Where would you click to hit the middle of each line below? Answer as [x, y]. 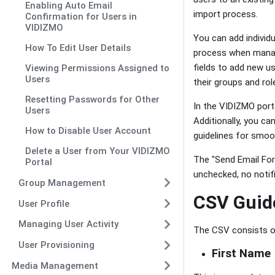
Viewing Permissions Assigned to [98, 68]
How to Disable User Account [88, 131]
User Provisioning [56, 245]
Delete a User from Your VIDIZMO [98, 151]
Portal [39, 162]
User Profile [44, 203]
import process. [226, 14]
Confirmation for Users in [81, 17]
